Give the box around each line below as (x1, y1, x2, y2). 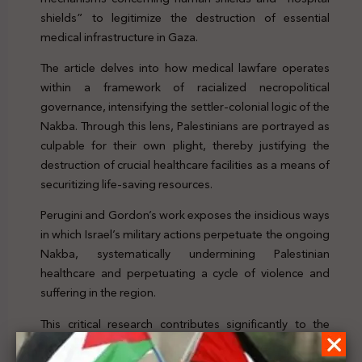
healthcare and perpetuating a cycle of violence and (40, 263, 330, 284)
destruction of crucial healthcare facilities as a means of (40, 154, 330, 176)
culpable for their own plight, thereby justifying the (40, 135, 330, 157)
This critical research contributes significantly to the (40, 313, 330, 335)
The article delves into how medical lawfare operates (40, 57, 330, 79)
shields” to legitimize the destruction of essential (40, 6, 330, 28)
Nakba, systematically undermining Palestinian (40, 243, 330, 265)
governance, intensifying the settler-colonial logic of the (40, 96, 330, 118)
